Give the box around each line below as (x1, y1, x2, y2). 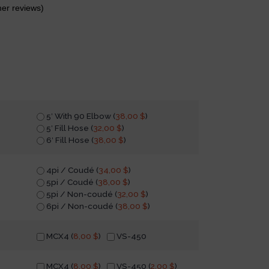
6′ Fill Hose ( (44, 134, 94, 145)
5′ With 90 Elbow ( (44, 110, 115, 121)
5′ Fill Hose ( (44, 122, 93, 133)
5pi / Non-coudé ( (44, 189, 117, 199)
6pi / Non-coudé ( (44, 201, 118, 211)
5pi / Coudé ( (44, 177, 98, 187)
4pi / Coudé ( (44, 165, 98, 175)
